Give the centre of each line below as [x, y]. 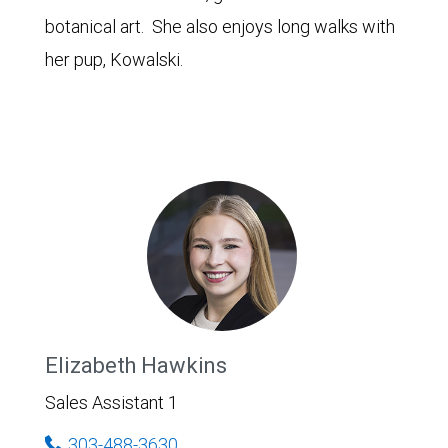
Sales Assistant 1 [111, 402]
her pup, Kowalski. [114, 59]
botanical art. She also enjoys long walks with [220, 26]
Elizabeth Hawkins [136, 365]
